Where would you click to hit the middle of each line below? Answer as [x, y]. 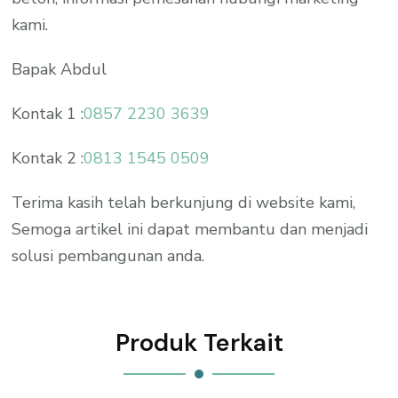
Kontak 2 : [48, 158]
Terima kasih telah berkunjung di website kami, [184, 202]
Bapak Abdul [60, 69]
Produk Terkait [199, 342]
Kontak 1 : [48, 113]
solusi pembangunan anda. [108, 255]
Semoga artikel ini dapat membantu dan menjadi [190, 229]
